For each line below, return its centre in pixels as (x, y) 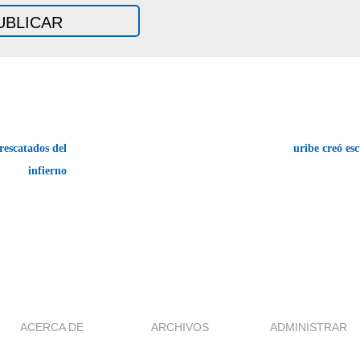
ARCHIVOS (180, 327)
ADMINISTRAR (309, 327)
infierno (47, 170)
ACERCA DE (51, 327)
